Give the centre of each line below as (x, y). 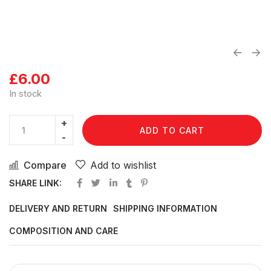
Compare (45, 165)
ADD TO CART (172, 130)
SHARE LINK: (35, 183)
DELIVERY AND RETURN (58, 208)
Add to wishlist (123, 165)
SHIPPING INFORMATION (165, 208)
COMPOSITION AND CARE (64, 230)
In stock (25, 94)
